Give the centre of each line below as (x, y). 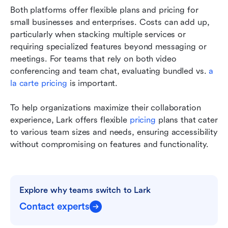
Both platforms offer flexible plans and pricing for (104, 10)
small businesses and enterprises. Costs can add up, (110, 22)
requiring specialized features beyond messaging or (108, 46)
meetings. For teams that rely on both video (93, 59)
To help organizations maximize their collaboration (106, 107)
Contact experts (54, 206)
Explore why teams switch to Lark (85, 190)
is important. (92, 83)
